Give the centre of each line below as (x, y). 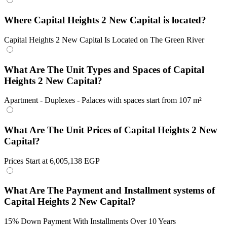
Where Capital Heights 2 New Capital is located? (105, 20)
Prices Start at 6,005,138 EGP (52, 161)
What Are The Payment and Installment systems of (109, 191)
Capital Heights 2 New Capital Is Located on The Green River (104, 40)
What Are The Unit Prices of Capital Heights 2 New (111, 130)
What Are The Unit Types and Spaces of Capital (104, 69)
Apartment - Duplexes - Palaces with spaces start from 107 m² (103, 100)
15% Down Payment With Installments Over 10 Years (90, 221)
